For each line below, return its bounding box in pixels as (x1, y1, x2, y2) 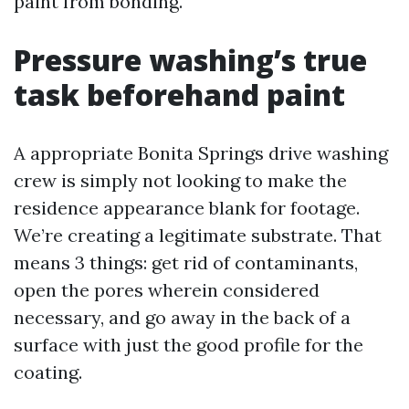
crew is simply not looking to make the (14, 169, 347, 192)
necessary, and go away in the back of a (14, 306, 351, 329)
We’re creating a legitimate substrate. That (14, 224, 382, 246)
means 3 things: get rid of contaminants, (14, 251, 358, 274)
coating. (14, 361, 82, 383)
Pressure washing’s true (14, 40, 367, 79)
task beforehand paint (14, 75, 345, 114)
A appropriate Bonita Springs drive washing (14, 142, 388, 164)
